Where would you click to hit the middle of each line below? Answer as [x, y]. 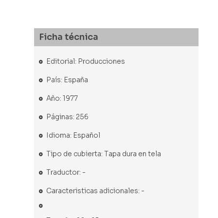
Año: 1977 [62, 99]
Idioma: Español [73, 136]
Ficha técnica [68, 37]
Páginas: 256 [67, 117]
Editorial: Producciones [85, 62]
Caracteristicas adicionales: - [95, 191]
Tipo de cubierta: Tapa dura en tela [103, 154]
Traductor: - [66, 173]
